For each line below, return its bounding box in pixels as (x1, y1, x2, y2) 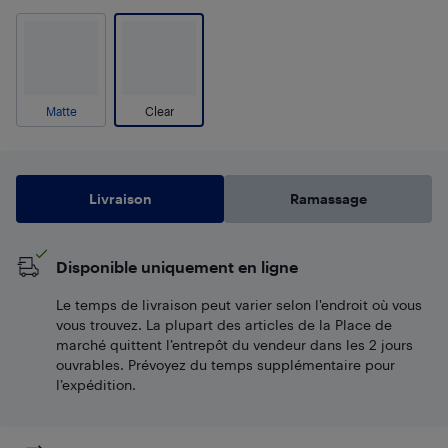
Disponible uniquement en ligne (56, 257, 298, 276)
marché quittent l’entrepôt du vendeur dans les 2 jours (56, 336, 413, 353)
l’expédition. (56, 376, 136, 393)
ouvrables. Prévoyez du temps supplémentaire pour (56, 356, 395, 373)
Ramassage (289, 190, 367, 207)
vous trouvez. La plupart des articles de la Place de (56, 316, 392, 333)
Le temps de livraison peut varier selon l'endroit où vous (56, 296, 422, 313)
